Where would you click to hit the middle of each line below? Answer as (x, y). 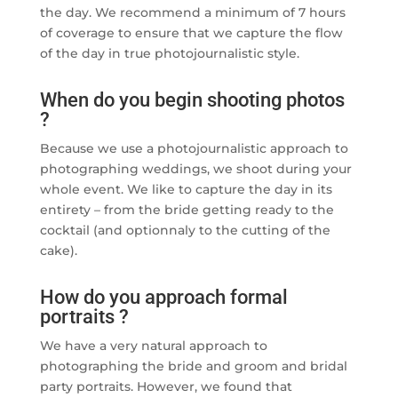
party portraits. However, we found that (166, 387)
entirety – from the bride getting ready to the (187, 210)
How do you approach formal (163, 298)
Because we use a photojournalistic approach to (194, 149)
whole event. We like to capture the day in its (186, 190)
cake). (58, 251)
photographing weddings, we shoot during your (195, 169)
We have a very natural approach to (153, 346)
